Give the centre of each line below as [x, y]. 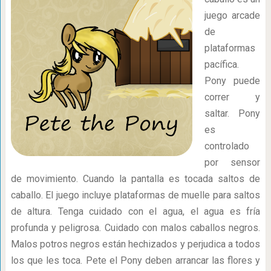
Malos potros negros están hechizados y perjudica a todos [135, 244]
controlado [227, 146]
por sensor [232, 162]
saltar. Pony [232, 113]
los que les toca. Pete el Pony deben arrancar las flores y [135, 260]
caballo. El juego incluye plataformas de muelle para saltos [135, 195]
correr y [232, 97]
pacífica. [221, 64]
